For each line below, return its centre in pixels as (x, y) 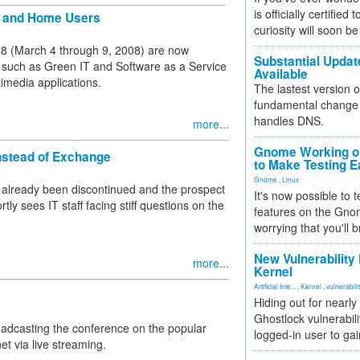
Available (281, 74)
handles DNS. (289, 121)
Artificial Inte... (275, 286)
